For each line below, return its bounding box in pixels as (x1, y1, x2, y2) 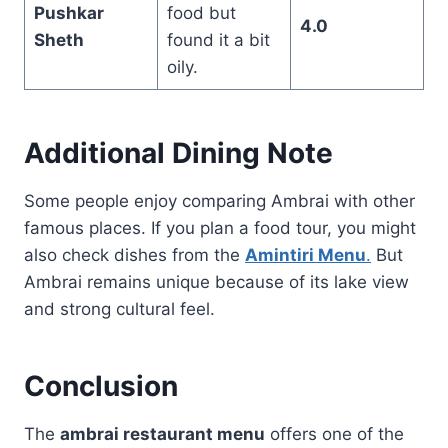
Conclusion (24, 368, 178, 403)
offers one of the (265, 423, 404, 444)
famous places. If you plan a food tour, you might (24, 217, 416, 238)
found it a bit (166, 29, 270, 50)
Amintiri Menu (245, 244, 366, 265)
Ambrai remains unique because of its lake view (24, 271, 409, 292)
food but (166, 2, 236, 23)
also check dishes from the (24, 244, 245, 265)
